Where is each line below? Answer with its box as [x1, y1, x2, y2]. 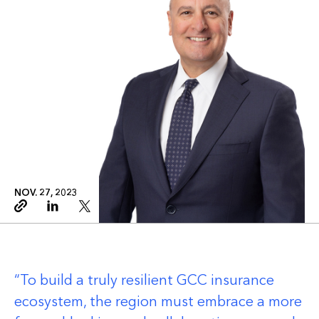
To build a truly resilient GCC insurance [20, 271, 274, 289]
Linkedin [43, 206, 83, 219]
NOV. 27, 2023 [14, 187, 78, 199]
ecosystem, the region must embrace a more [14, 293, 302, 310]
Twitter [75, 206, 108, 219]
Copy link [11, 206, 55, 219]
